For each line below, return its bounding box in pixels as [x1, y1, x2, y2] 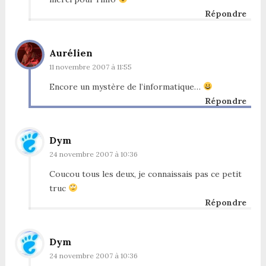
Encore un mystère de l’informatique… [49, 81, 203, 92]
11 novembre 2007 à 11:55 [49, 62, 132, 71]
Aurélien [49, 46, 93, 59]
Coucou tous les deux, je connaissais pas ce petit [49, 168, 242, 179]
